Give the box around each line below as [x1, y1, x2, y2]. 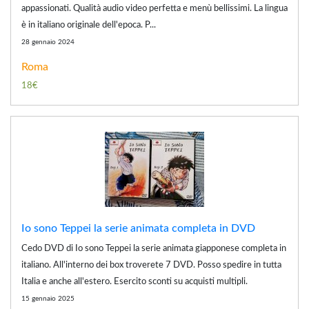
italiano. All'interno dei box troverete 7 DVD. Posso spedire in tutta [21, 260, 281, 270]
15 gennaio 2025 [21, 295, 74, 302]
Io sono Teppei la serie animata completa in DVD [21, 222, 255, 234]
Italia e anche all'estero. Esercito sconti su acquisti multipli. [21, 277, 248, 286]
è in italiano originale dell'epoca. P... [21, 20, 156, 30]
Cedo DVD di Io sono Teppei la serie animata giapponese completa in [21, 243, 286, 253]
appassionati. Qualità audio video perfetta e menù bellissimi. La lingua [21, 3, 288, 13]
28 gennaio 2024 [21, 38, 74, 46]
